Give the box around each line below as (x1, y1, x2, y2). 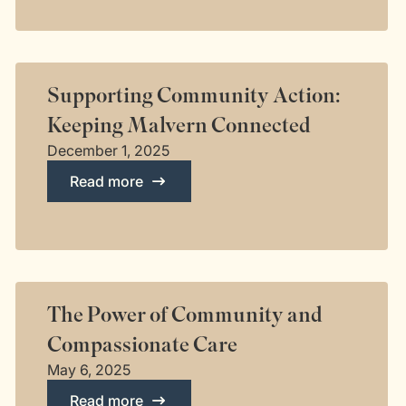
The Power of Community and (46, 301, 323, 329)
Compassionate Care (46, 331, 237, 359)
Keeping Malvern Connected (46, 111, 311, 140)
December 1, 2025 (46, 141, 169, 159)
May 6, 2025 (46, 361, 130, 379)
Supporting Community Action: (46, 82, 341, 110)
